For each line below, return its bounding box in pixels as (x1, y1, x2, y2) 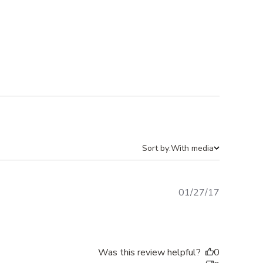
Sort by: (142, 143, 171, 154)
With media (171, 143, 214, 154)
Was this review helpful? (98, 246, 201, 259)
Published (219, 186, 261, 198)
